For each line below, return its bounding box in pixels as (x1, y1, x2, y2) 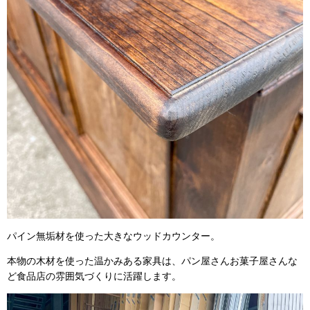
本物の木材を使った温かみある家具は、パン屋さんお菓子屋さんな (7, 255, 298, 267)
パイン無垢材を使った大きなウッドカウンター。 (7, 230, 220, 242)
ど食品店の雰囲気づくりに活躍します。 (7, 270, 181, 282)
